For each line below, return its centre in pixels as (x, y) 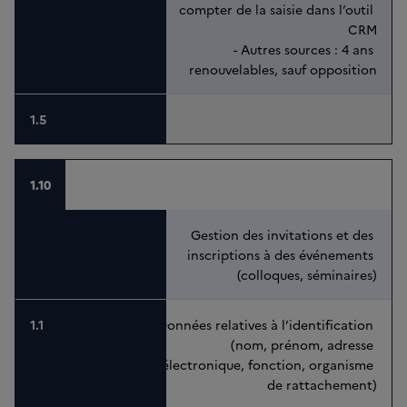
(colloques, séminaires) (307, 275)
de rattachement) (322, 385)
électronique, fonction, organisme (269, 365)
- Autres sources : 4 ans (305, 50)
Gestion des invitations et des (284, 235)
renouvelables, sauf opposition (283, 69)
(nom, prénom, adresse (304, 345)
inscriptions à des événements (282, 255)
